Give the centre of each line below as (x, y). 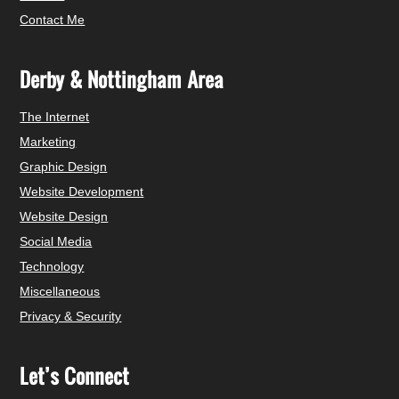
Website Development (82, 191)
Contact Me (53, 19)
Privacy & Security (71, 316)
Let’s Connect (75, 375)
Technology (52, 266)
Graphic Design (64, 166)
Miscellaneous (60, 291)
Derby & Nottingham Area (122, 79)
